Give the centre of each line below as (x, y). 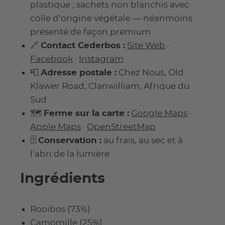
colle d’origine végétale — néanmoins (111, 18)
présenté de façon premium (90, 32)
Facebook (51, 59)
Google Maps (159, 113)
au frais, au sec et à (142, 140)
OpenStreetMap (121, 127)
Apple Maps (55, 127)
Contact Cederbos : (83, 45)
